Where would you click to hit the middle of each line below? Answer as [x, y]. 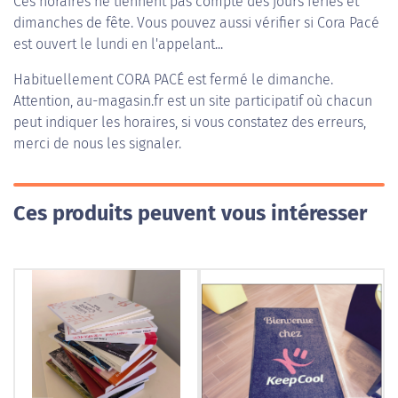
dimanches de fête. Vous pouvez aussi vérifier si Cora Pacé [196, 23]
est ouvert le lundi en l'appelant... [118, 44]
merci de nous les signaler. [97, 143]
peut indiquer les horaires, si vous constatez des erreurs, [190, 122]
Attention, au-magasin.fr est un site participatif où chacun [193, 101]
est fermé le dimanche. [259, 80]
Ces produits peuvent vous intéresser [190, 213]
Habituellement [65, 80]
